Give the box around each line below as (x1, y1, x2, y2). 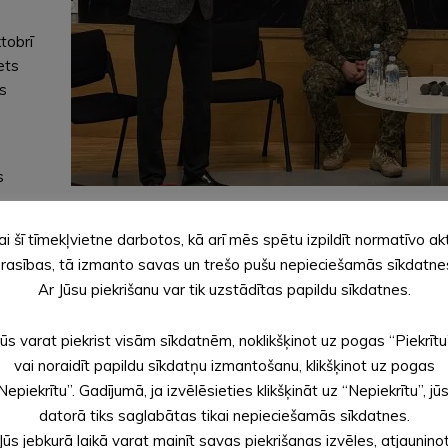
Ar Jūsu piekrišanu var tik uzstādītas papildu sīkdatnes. (37, 280, 411, 300)
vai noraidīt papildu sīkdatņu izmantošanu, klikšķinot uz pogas (13, 355, 435, 375)
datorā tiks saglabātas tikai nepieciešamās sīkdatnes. (38, 406, 410, 426)
